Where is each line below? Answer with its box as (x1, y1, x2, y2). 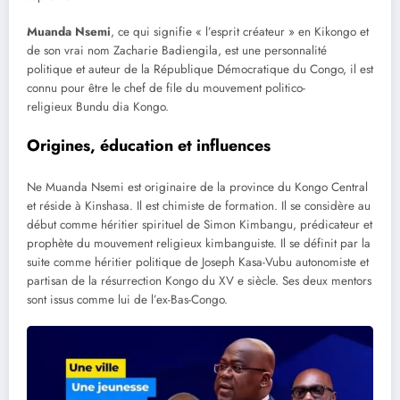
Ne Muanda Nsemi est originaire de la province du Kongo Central (27, 179, 368, 196)
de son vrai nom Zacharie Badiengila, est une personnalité (27, 42, 327, 60)
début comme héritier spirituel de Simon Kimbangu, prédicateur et (27, 216, 372, 234)
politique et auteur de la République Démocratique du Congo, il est (27, 61, 373, 79)
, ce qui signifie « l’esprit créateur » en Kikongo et (111, 23, 369, 41)
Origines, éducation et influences (27, 133, 271, 157)
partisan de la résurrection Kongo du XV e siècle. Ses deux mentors (27, 272, 371, 290)
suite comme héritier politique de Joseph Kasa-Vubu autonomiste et (27, 254, 369, 271)
